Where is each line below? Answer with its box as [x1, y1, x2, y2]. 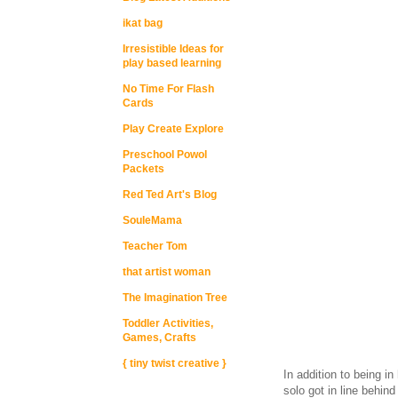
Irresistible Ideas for [123, 43, 224, 55]
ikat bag [123, 17, 163, 29]
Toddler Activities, [123, 317, 213, 330]
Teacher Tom [123, 240, 187, 252]
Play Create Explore [123, 123, 224, 135]
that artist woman [123, 266, 211, 278]
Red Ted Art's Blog [123, 188, 217, 201]
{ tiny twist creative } [123, 357, 227, 370]
